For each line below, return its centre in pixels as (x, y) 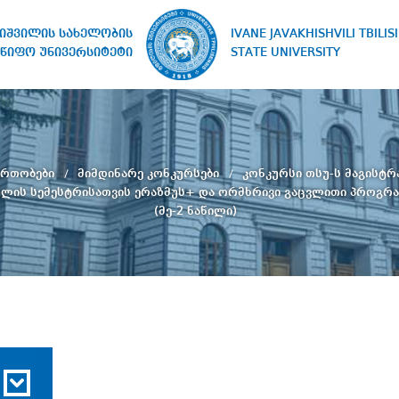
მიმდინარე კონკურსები (150, 173)
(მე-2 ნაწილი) (195, 211)
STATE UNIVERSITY (286, 53)
